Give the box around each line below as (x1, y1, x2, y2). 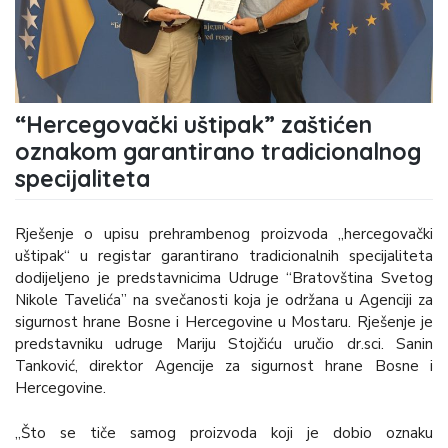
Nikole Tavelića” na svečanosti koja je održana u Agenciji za (15, 290, 433, 311)
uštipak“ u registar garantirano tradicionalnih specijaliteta (15, 246, 433, 267)
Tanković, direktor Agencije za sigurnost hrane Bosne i (15, 356, 433, 377)
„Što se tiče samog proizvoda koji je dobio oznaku (15, 422, 433, 443)
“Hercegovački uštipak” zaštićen (15, 109, 372, 139)
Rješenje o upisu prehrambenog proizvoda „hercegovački (15, 224, 433, 245)
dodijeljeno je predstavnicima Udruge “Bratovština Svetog (15, 268, 433, 289)
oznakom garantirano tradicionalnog (15, 136, 421, 166)
